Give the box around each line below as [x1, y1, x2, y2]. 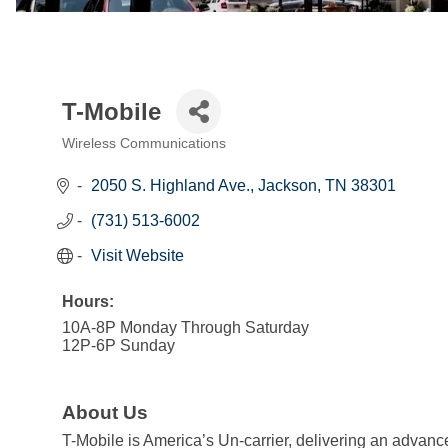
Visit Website [91, 247, 184, 265]
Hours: [62, 293, 114, 311]
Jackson [258, 177, 317, 195]
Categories [61, 150, 161, 172]
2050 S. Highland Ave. [91, 177, 250, 195]
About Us [62, 401, 148, 423]
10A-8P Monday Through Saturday [62, 319, 309, 337]
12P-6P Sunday [62, 337, 175, 355]
